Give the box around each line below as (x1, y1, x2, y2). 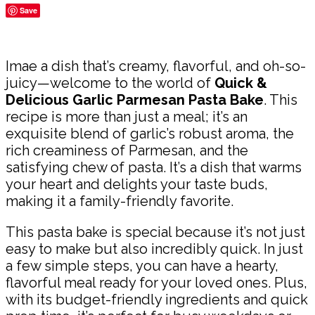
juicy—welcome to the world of (6, 74, 214, 91)
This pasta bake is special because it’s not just (6, 223, 305, 240)
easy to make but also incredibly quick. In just (6, 240, 303, 257)
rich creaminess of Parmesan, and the (6, 141, 248, 159)
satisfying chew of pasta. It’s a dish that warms (6, 158, 302, 176)
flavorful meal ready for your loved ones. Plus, (6, 274, 307, 291)
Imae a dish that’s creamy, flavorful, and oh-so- (6, 57, 306, 75)
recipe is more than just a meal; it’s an (6, 108, 247, 125)
